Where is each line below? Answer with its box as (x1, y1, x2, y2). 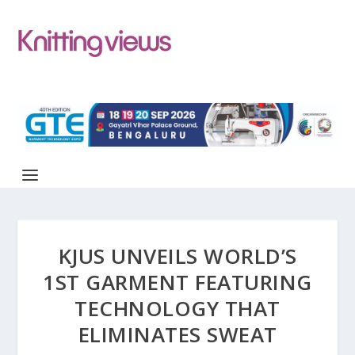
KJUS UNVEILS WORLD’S (58, 241, 297, 270)
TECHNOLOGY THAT (74, 293, 281, 323)
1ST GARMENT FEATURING (43, 267, 312, 296)
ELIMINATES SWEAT (78, 319, 277, 349)
